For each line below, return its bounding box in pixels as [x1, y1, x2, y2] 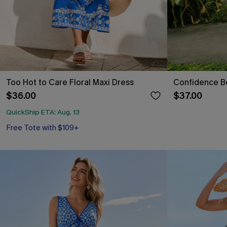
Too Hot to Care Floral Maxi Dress [6, 77, 134, 88]
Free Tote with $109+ [6, 123, 79, 133]
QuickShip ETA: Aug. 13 [6, 107, 80, 117]
